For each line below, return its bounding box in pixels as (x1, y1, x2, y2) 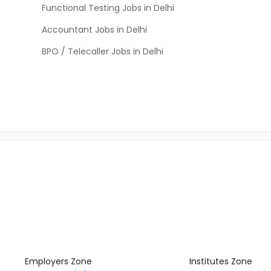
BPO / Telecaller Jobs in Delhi (42, 45, 163, 57)
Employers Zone (24, 255, 92, 267)
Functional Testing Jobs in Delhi (42, 2, 174, 14)
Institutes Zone (189, 255, 253, 267)
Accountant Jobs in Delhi (42, 24, 147, 36)
